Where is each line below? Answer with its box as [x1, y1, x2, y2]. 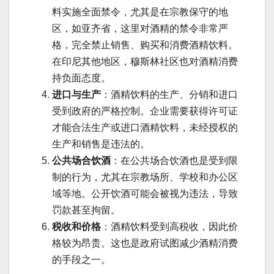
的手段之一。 [52, 254, 111, 265]
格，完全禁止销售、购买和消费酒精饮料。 [52, 40, 238, 51]
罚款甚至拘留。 [52, 205, 120, 216]
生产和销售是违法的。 [52, 139, 150, 150]
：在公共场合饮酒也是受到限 [111, 155, 238, 166]
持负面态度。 [52, 73, 111, 84]
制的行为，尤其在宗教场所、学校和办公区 [52, 172, 238, 183]
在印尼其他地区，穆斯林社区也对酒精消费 [52, 56, 238, 67]
